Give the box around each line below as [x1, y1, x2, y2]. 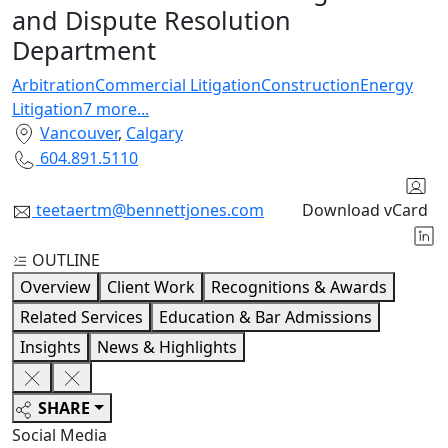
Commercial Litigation [95, 73, 261, 96]
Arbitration [12, 73, 95, 96]
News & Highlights [97, 335, 237, 358]
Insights [20, 335, 81, 358]
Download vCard [302, 198, 428, 221]
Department [12, 32, 156, 67]
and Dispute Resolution [12, 2, 291, 37]
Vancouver [40, 121, 118, 144]
